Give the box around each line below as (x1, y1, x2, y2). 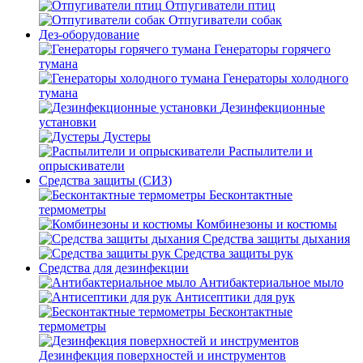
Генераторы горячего (214, 42, 331, 56)
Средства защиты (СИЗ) (39, 173, 172, 187)
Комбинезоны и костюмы (196, 217, 337, 231)
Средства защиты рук (174, 246, 293, 260)
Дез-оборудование (39, 28, 139, 41)
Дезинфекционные (220, 100, 325, 114)
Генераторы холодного (223, 71, 348, 85)
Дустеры (103, 130, 151, 143)
